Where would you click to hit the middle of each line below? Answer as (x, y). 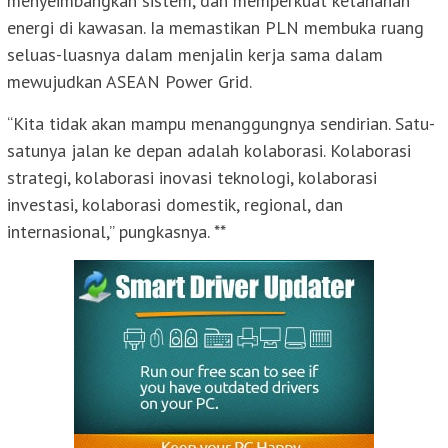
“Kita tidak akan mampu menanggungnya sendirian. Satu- (221, 124)
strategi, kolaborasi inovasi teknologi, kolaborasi (192, 178)
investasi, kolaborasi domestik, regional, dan (175, 205)
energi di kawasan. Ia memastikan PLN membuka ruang (215, 28)
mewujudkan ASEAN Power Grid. (129, 82)
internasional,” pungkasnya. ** (116, 232)
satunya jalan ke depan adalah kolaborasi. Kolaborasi (209, 151)
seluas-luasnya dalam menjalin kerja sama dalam (195, 55)
